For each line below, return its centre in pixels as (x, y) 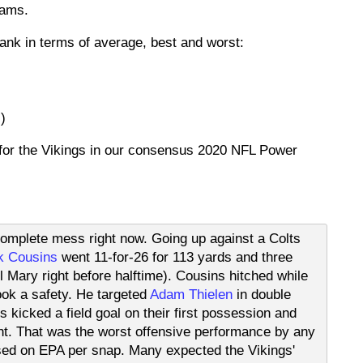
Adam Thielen (191, 294)
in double (262, 294)
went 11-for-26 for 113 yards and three (175, 256)
